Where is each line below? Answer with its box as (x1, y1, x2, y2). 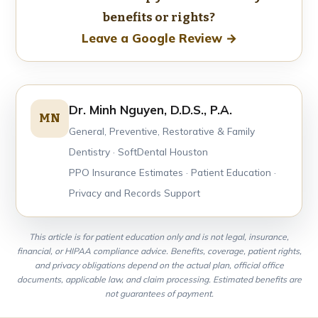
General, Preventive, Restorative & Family (69, 124, 255, 137)
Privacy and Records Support (69, 186, 200, 199)
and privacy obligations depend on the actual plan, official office (34, 259, 284, 270)
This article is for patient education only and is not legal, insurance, (29, 231, 289, 242)
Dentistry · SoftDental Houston (69, 145, 208, 158)
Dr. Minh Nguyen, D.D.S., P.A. (69, 102, 232, 117)
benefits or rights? (103, 9, 215, 25)
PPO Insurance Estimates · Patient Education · (69, 165, 276, 178)
